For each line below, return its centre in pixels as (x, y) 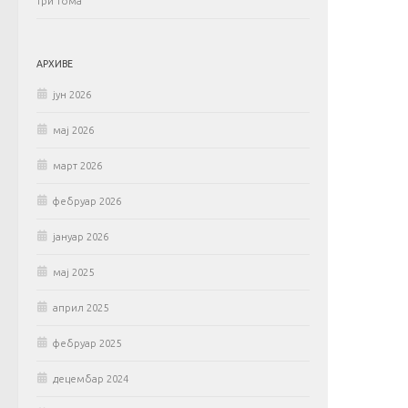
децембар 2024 (91, 379)
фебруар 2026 (87, 201)
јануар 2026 (81, 237)
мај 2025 (73, 272)
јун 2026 (72, 95)
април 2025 (81, 308)
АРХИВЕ (55, 64)
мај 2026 (73, 130)
